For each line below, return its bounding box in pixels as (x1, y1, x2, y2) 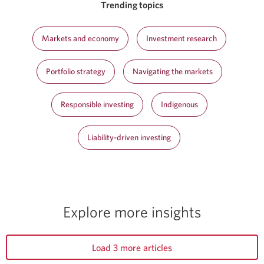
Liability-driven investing (87, 132, 171, 142)
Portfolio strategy (45, 66, 105, 76)
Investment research (146, 33, 217, 43)
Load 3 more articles (92, 242, 172, 253)
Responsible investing (60, 99, 134, 109)
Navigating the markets (132, 66, 213, 76)
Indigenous (160, 99, 198, 109)
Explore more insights (63, 202, 201, 220)
